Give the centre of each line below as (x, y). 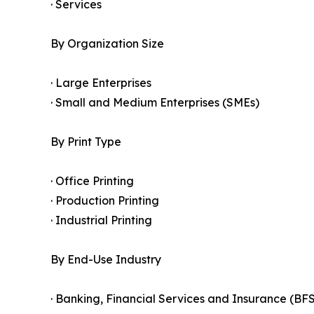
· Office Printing (92, 181)
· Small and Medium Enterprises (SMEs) (155, 103)
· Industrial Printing (101, 220)
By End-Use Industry (106, 260)
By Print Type (86, 142)
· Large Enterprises (101, 83)
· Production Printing (105, 201)
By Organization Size (107, 44)
